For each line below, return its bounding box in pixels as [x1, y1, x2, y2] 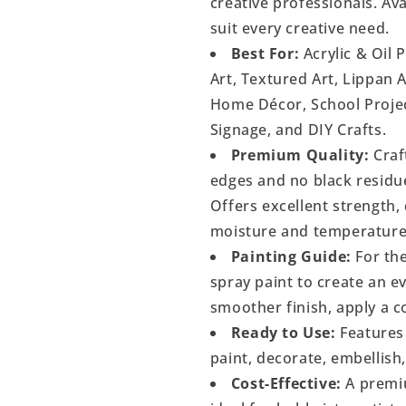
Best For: [230, 43, 300, 63]
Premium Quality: [230, 145, 370, 165]
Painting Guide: [230, 246, 352, 266]
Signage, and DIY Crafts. [209, 120, 387, 140]
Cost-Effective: [230, 373, 342, 393]
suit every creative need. [209, 18, 390, 38]
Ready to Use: [230, 323, 336, 343]
